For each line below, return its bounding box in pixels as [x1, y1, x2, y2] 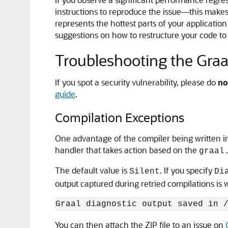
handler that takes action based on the [55, 145, 199, 155]
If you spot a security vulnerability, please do [55, 77, 218, 88]
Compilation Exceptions [55, 109, 184, 125]
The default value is [55, 165, 129, 176]
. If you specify [160, 165, 214, 176]
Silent [129, 167, 160, 176]
